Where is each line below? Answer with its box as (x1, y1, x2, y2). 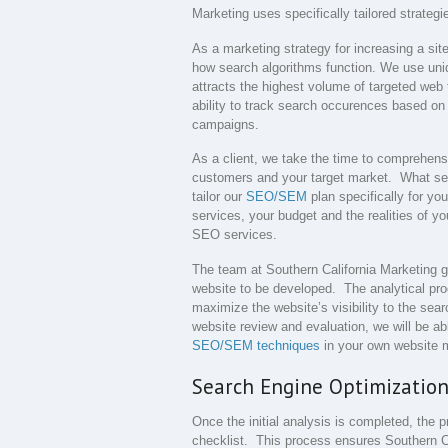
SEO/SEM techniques (192, 337, 320, 353)
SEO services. (192, 227, 277, 243)
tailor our (192, 189, 246, 205)
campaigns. (192, 116, 259, 132)
